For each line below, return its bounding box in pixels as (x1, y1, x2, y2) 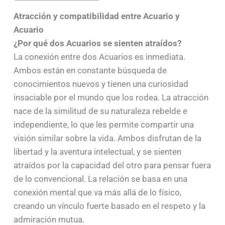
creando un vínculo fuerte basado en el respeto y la (13, 200, 205, 211)
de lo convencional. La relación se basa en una (13, 173, 187, 184)
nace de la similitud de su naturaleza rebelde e (13, 105, 187, 116)
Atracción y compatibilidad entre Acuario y (13, 11, 180, 21)
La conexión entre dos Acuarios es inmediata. (13, 51, 185, 62)
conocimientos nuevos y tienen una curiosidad (13, 78, 188, 89)
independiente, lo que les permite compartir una (13, 119, 194, 130)
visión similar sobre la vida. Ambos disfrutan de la (13, 133, 201, 143)
